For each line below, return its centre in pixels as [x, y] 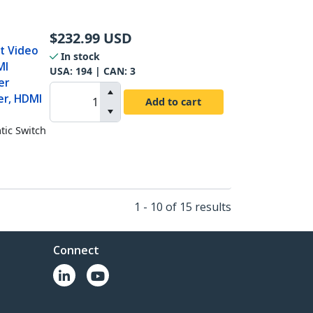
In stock [80, 56]
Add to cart [174, 101]
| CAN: [111, 71]
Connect [76, 250]
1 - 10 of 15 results [182, 207]
